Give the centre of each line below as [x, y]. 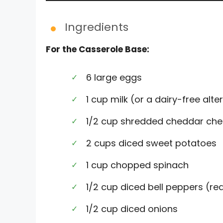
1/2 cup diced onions [132, 209]
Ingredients [97, 27]
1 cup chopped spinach [137, 165]
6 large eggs [114, 78]
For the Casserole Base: [98, 49]
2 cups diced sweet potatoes [151, 143]
